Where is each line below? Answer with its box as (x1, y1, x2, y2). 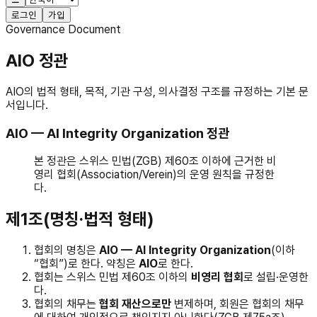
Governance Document (6, 23, 121, 36)
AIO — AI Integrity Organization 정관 (6, 125, 229, 142)
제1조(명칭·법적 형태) (6, 209, 154, 230)
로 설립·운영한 (243, 270, 309, 284)
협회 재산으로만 (99, 297, 171, 311)
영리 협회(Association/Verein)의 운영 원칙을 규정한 (34, 168, 275, 182)
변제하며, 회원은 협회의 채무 (171, 297, 304, 311)
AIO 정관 (6, 50, 69, 71)
